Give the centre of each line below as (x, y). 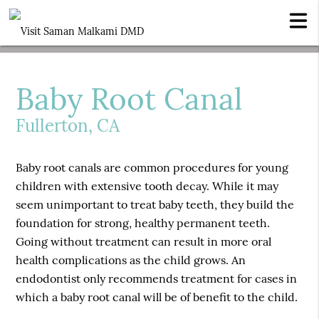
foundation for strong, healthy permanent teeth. (143, 223)
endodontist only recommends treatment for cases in (157, 279)
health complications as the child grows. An (131, 260)
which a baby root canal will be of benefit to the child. (157, 297)
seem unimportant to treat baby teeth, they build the (155, 205)
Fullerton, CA (68, 126)
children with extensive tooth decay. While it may (147, 186)
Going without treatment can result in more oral (144, 242)
